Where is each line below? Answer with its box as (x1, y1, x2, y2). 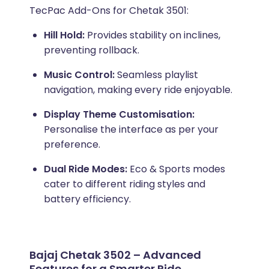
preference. (43, 138, 100, 152)
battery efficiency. (43, 192, 131, 207)
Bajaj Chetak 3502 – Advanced (29, 247, 201, 263)
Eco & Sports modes (129, 162, 225, 177)
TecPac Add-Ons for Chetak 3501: (29, 4, 189, 18)
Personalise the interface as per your (43, 122, 219, 137)
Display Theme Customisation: (43, 107, 195, 122)
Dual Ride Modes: (43, 162, 130, 177)
